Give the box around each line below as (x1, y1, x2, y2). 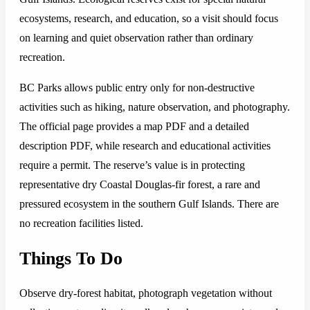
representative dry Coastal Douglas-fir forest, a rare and (19, 179, 260, 191)
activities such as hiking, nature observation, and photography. (19, 101, 290, 113)
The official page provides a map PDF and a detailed (19, 120, 249, 133)
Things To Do (19, 248, 122, 268)
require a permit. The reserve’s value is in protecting (19, 159, 245, 172)
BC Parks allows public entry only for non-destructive (19, 82, 255, 94)
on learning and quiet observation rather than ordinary (19, 32, 253, 44)
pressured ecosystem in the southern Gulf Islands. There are (19, 198, 279, 210)
